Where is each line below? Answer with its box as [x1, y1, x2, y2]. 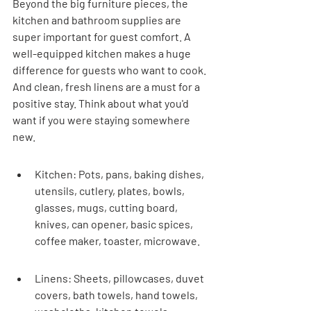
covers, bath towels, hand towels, [35, 288, 200, 301]
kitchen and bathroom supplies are [12, 13, 183, 26]
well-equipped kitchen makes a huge [12, 47, 193, 60]
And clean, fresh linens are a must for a [12, 80, 202, 93]
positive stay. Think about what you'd [12, 96, 191, 110]
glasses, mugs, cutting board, [35, 201, 180, 214]
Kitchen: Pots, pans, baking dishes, [35, 167, 206, 180]
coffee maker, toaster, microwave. [35, 234, 200, 247]
